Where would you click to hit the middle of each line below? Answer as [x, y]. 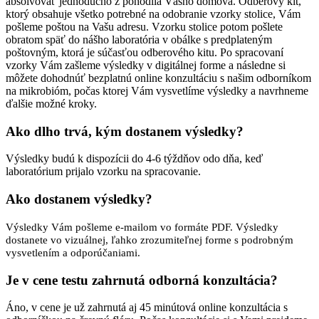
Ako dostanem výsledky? [79, 199]
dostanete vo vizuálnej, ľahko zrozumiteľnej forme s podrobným [150, 240]
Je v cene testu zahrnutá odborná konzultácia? [142, 280]
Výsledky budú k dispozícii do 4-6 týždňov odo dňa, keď [134, 159]
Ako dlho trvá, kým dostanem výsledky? [125, 131]
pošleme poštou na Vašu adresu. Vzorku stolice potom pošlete [144, 26]
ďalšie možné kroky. [51, 103]
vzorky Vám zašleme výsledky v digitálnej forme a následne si [146, 65]
